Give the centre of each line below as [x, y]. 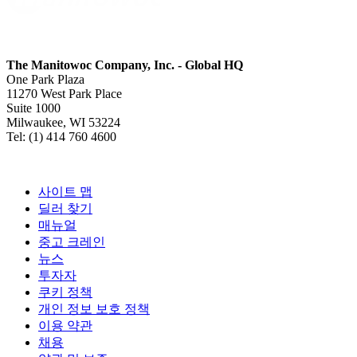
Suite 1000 [33, 108]
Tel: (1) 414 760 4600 [61, 137]
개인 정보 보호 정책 [94, 309]
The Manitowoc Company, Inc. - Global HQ [125, 65]
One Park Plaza [45, 80]
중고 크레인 [72, 242]
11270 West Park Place [64, 94]
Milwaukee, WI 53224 [63, 123]
